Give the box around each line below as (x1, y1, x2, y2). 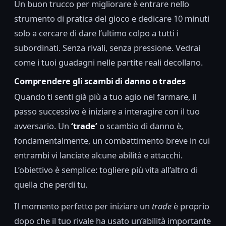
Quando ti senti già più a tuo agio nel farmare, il (14, 90, 196, 102)
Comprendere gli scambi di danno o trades (14, 75, 186, 87)
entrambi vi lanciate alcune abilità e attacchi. (14, 149, 183, 161)
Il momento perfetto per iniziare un (14, 200, 152, 212)
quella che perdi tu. (14, 178, 87, 190)
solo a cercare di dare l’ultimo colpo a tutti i (14, 27, 179, 39)
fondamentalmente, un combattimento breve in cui (14, 134, 210, 146)
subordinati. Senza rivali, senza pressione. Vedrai (14, 42, 200, 54)
